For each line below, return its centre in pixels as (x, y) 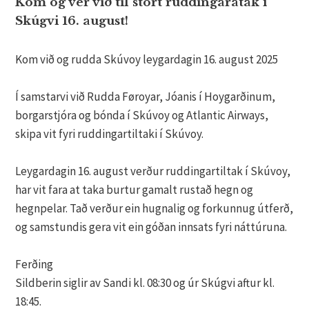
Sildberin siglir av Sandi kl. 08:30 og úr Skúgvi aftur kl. (145, 283)
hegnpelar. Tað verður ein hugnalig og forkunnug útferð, (154, 209)
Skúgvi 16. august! (72, 21)
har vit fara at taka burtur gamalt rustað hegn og (134, 190)
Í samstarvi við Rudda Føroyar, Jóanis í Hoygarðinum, (146, 97)
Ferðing (34, 265)
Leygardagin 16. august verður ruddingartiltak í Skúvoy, (153, 171)
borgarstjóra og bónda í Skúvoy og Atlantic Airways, (142, 116)
